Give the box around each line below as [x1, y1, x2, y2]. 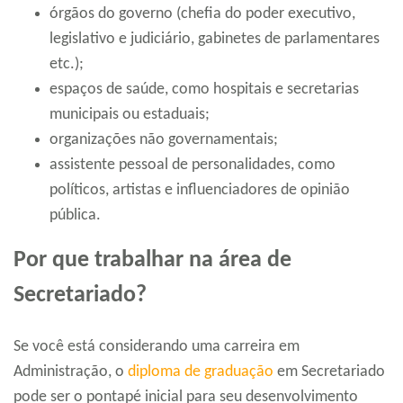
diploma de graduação [128, 363, 273, 381]
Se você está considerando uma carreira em [13, 338, 300, 356]
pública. [49, 207, 101, 225]
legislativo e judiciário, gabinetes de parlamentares [49, 31, 380, 49]
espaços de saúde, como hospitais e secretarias [49, 81, 359, 99]
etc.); [49, 56, 84, 74]
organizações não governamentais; [49, 131, 278, 149]
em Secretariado [273, 363, 385, 381]
